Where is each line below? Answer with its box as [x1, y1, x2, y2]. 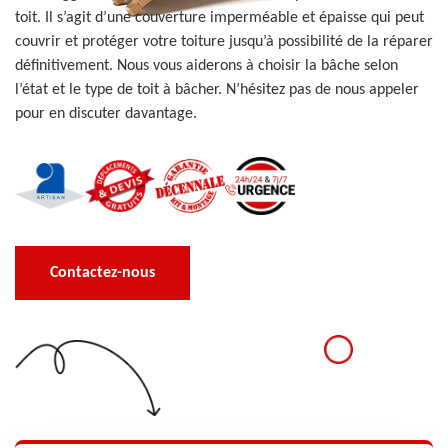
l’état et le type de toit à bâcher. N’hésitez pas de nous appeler [15, 82, 419, 98]
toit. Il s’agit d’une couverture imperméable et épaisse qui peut [15, 10, 424, 26]
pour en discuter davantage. [15, 106, 197, 122]
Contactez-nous [50, 265, 155, 281]
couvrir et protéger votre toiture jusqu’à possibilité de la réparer [15, 34, 433, 50]
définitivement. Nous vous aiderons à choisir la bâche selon [15, 58, 398, 74]
